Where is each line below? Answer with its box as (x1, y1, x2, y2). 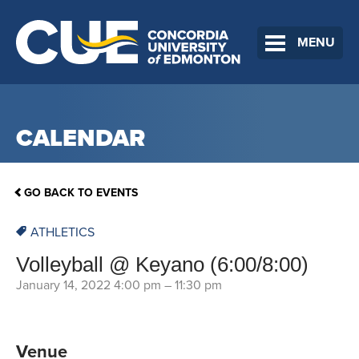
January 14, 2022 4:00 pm (16, 277, 161, 294)
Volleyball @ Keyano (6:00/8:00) (16, 252, 309, 277)
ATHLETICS (30, 224, 95, 241)
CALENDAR (16, 123, 145, 153)
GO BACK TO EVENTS (24, 186, 138, 200)
